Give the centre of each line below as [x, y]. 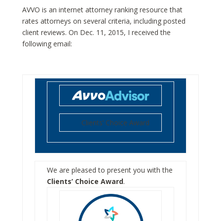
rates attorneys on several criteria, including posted [104, 21]
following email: [47, 43]
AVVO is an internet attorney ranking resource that [102, 9]
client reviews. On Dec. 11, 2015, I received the [96, 32]
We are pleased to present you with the [110, 170]
